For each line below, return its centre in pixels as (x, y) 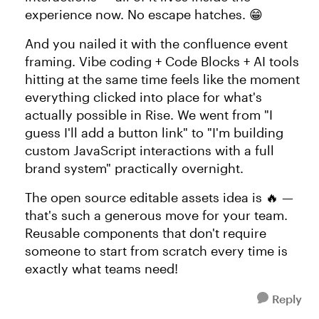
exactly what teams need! (101, 268)
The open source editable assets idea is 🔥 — (159, 197)
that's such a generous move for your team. (156, 215)
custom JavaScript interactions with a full (150, 150)
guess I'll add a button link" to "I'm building (154, 132)
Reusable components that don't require (146, 233)
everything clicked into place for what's (143, 97)
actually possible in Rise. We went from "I (149, 115)
